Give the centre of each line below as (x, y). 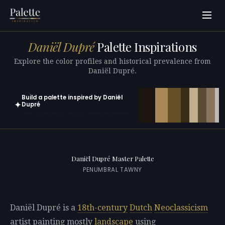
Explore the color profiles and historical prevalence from (113, 61)
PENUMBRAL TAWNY (113, 170)
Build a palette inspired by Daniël (72, 97)
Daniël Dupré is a (44, 208)
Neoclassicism (181, 208)
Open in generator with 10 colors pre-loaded (75, 113)
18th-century (102, 208)
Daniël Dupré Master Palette (113, 159)
